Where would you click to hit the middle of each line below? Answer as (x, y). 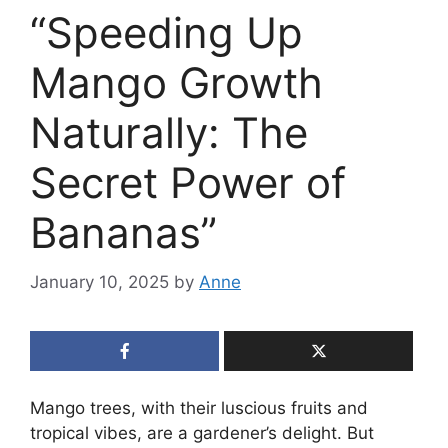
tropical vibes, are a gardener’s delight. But (202, 432)
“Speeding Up (166, 33)
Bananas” (123, 233)
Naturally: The (169, 133)
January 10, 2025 (99, 281)
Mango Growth (176, 83)
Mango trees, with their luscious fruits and (199, 407)
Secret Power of (188, 183)
